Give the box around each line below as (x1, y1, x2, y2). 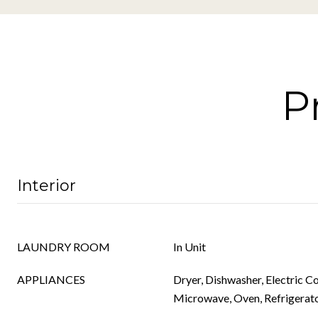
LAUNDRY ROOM (17, 240, 110, 253)
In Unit (173, 240, 206, 253)
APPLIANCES (17, 273, 85, 286)
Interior (17, 176, 76, 195)
